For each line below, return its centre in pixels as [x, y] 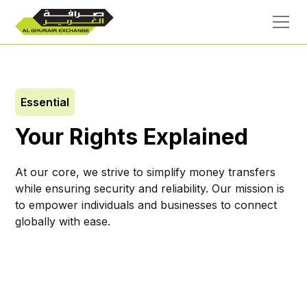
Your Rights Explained [132, 137]
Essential [45, 102]
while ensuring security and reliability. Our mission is [150, 188]
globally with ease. [63, 221]
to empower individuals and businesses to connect [146, 205]
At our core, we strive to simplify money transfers [146, 172]
